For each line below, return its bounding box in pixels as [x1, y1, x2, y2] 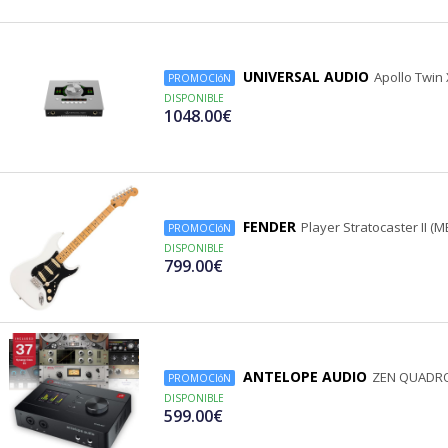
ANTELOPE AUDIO [243, 367, 367, 387]
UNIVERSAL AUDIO [243, 67, 369, 87]
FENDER [243, 217, 296, 237]
